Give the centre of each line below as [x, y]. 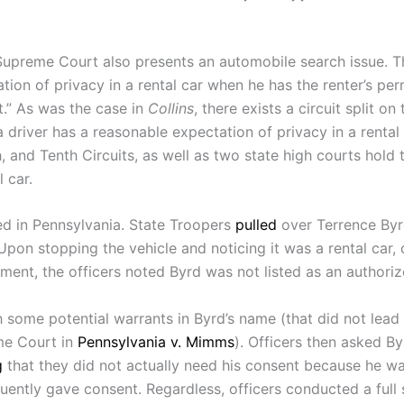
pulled [256, 225]
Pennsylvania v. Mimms [156, 341]
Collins [171, 108]
